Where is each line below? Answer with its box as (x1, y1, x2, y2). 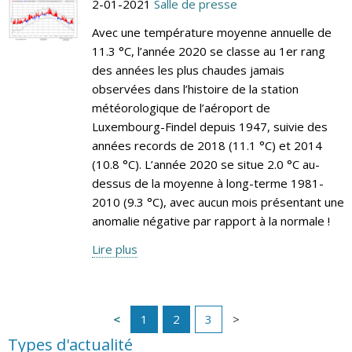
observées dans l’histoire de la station (91, 80, 299, 97)
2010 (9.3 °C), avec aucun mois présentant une (91, 193, 344, 210)
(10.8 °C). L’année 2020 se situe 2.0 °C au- (91, 156, 320, 172)
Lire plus (91, 240, 137, 257)
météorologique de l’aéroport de (91, 99, 270, 115)
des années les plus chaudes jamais (91, 61, 284, 78)
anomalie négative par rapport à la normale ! (91, 212, 330, 229)
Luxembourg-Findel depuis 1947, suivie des (91, 118, 328, 134)
